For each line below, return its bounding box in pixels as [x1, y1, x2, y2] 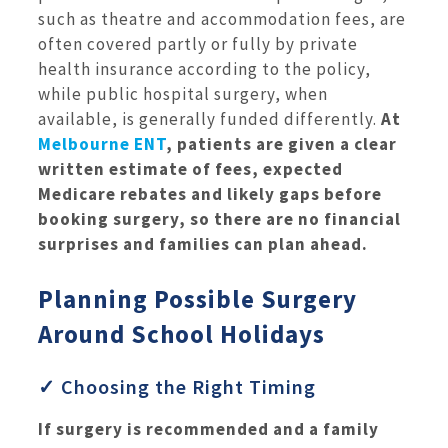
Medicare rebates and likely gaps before [38, 182, 382, 205]
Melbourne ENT [38, 132, 166, 155]
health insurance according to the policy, [38, 57, 371, 80]
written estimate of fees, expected [38, 157, 343, 180]
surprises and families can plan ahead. [38, 232, 368, 255]
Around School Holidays [38, 318, 325, 351]
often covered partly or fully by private [38, 32, 358, 55]
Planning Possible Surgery [38, 283, 357, 316]
